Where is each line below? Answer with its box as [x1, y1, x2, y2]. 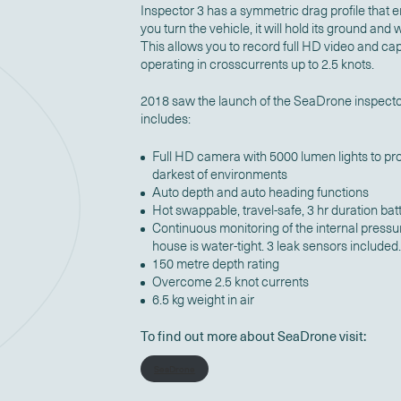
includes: [140, 110, 191, 128]
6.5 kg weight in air [152, 290, 255, 308]
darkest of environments [152, 165, 288, 183]
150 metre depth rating [152, 254, 280, 272]
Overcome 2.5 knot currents [152, 272, 310, 290]
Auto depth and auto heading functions [152, 183, 370, 200]
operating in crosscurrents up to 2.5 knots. [140, 55, 374, 73]
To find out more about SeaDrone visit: [140, 328, 366, 346]
